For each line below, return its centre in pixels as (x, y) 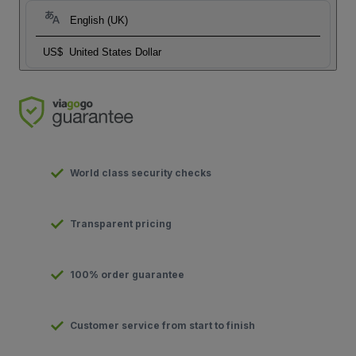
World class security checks (141, 172)
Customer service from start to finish (163, 325)
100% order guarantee (127, 274)
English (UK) (99, 20)
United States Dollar (115, 52)
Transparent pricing (121, 223)
